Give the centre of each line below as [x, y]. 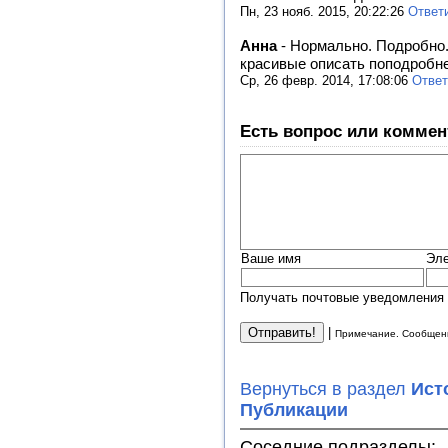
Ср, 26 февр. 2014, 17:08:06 [326, 80]
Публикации [294, 410]
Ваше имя [271, 259]
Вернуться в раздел [325, 389]
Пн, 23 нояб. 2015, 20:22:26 [324, 11]
